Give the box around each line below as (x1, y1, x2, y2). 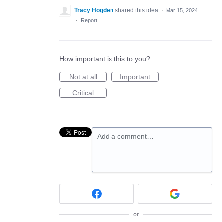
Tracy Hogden (74, 7, 113, 14)
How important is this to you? (59, 55, 150, 63)
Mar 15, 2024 (166, 7, 198, 13)
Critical (72, 89, 94, 97)
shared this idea (115, 7, 160, 14)
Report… (81, 17, 103, 23)
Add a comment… (97, 132, 154, 140)
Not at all (69, 73, 97, 81)
